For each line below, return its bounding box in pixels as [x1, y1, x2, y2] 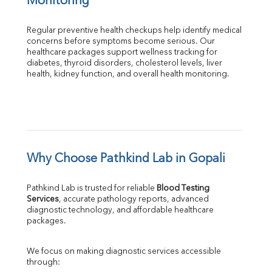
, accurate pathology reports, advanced [59, 195, 209, 204]
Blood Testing [157, 185, 209, 193]
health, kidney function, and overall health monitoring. [27, 70, 229, 79]
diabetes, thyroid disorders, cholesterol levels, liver [27, 59, 222, 68]
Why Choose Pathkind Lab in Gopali [27, 153, 225, 166]
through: [27, 259, 60, 267]
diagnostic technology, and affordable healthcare [27, 206, 214, 215]
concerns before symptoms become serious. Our [27, 38, 215, 46]
